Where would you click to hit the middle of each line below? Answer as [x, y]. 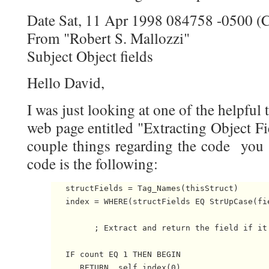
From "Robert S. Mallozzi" [108, 38]
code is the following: [92, 164]
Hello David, [66, 83]
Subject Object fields [90, 56]
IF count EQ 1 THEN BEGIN [116, 254]
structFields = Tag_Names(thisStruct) [145, 188]
